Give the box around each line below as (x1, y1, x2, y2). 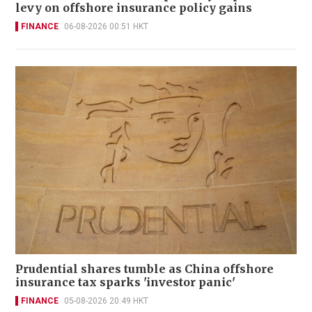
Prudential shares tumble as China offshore (15, 261, 274, 276)
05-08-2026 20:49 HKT (64, 295, 148, 306)
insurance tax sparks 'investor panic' (15, 274, 235, 289)
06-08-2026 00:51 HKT (64, 22, 148, 32)
